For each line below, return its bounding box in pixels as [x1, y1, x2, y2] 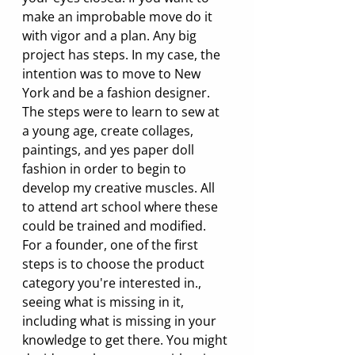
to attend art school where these [22, 197, 221, 216]
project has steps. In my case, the [22, 45, 223, 63]
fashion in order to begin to [22, 159, 189, 177]
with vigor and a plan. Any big [22, 26, 200, 44]
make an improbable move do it [22, 7, 216, 25]
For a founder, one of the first [22, 235, 201, 254]
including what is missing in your [22, 311, 219, 330]
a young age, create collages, [22, 121, 197, 139]
